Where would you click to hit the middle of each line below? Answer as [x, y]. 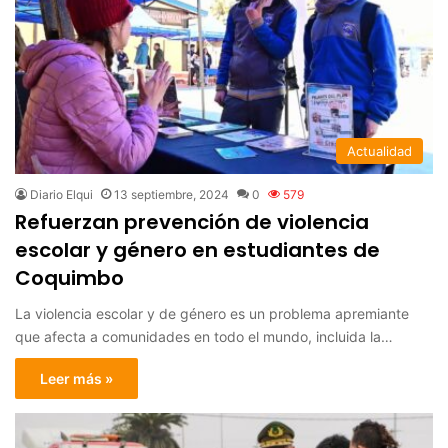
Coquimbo [69, 277]
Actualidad [379, 150]
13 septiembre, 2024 [171, 194]
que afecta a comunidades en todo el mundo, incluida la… [204, 336]
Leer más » [76, 378]
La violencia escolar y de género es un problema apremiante [212, 313]
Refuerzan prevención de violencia [192, 221]
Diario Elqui [61, 194]
